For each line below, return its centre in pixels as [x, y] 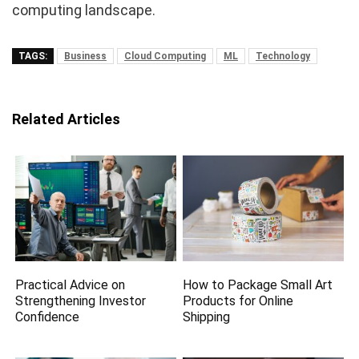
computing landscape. [84, 10]
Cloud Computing [165, 56]
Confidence [48, 317]
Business [85, 56]
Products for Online [238, 301]
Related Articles [66, 119]
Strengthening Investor [81, 301]
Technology [283, 56]
